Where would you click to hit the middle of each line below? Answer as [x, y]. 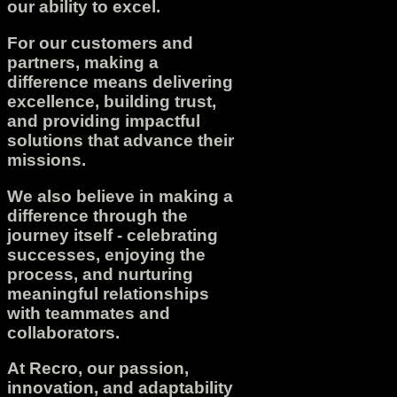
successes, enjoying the [106, 254]
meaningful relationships [108, 293]
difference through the [97, 215]
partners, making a [83, 63]
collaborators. [63, 332]
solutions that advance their [121, 141]
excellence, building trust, [112, 102]
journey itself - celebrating [113, 235]
